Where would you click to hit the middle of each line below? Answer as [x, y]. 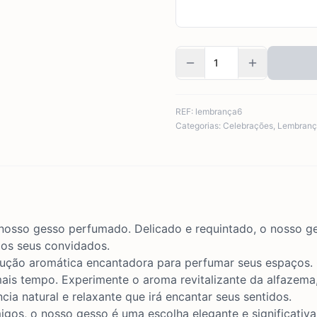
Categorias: [198, 126]
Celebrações [248, 126]
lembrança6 [219, 111]
